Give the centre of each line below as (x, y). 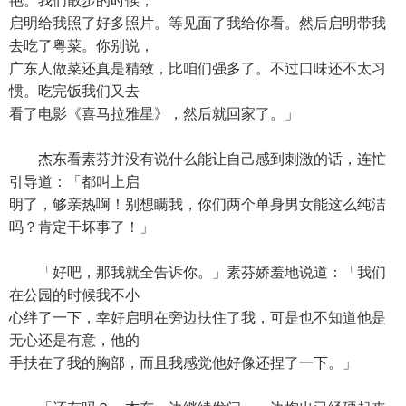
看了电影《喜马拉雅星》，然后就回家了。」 (154, 114)
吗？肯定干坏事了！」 (82, 227)
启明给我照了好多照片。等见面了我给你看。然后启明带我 (198, 23)
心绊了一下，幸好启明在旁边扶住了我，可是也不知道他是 (198, 318)
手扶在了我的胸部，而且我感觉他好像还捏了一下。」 (183, 363)
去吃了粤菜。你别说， (82, 46)
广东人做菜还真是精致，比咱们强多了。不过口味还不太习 (198, 68)
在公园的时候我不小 (74, 295)
